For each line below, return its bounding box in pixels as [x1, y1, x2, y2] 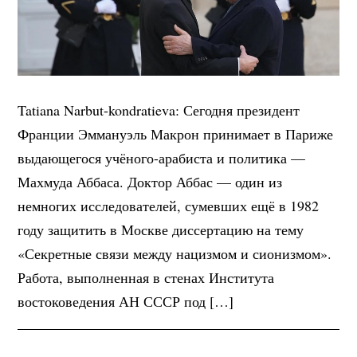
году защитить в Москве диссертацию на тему [18, 219, 304, 239]
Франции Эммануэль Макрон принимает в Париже [18, 124, 334, 143]
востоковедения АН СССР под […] [18, 291, 234, 311]
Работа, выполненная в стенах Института [18, 267, 275, 287]
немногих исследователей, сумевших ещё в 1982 [18, 195, 320, 215]
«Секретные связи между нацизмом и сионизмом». [18, 243, 332, 263]
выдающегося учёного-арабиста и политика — [18, 147, 306, 167]
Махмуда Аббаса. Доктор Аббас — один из [18, 171, 283, 191]
